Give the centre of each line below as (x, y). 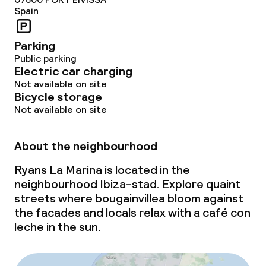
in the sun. (72, 227)
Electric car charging (73, 71)
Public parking (45, 58)
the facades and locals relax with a (108, 213)
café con (227, 213)
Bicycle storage (58, 97)
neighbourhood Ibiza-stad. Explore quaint (127, 184)
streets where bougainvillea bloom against (129, 198)
